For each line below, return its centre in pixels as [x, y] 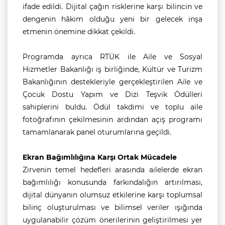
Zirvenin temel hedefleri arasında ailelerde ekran [113, 170]
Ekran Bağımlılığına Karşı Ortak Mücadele [100, 157]
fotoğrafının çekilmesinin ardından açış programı [113, 120]
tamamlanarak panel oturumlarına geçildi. [97, 132]
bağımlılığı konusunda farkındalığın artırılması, [113, 182]
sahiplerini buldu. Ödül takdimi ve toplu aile [113, 107]
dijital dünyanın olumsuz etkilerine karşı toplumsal [113, 195]
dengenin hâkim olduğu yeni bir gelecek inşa [113, 19]
